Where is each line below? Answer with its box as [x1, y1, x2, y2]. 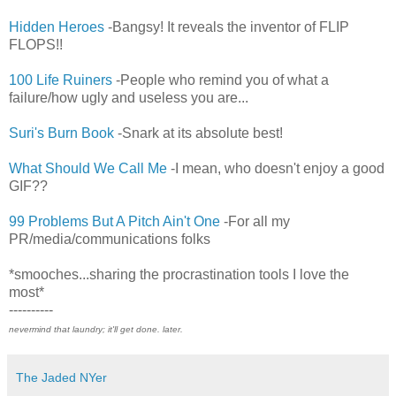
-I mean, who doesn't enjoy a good [167, 161, 385, 177]
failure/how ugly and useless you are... [9, 90, 248, 106]
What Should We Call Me [9, 161, 167, 177]
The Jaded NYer [16, 370, 107, 385]
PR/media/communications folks [9, 232, 210, 247]
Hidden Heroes [9, 19, 104, 35]
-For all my [220, 214, 290, 230]
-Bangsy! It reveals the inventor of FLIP [104, 19, 349, 35]
